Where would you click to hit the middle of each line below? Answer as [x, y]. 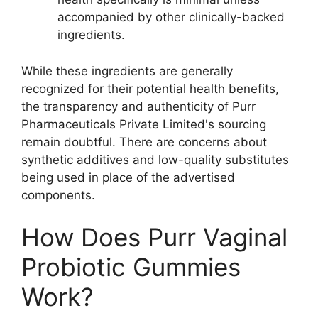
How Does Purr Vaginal [154, 237]
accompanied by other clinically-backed [171, 17]
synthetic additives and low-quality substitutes [155, 159]
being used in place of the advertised [128, 177]
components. [58, 195]
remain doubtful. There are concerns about [144, 142]
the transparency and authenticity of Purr [138, 106]
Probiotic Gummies [131, 267]
